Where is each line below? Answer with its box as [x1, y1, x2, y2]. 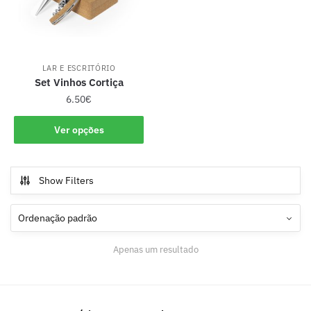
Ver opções [53, 124, 104, 137]
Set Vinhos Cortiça [34, 76, 124, 90]
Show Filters [39, 174, 94, 187]
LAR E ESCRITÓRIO [42, 63, 116, 74]
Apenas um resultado [112, 243, 199, 255]
